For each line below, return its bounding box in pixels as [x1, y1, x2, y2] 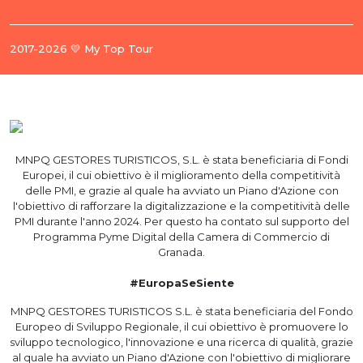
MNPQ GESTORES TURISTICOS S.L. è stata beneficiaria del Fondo [10, 305, 353, 318]
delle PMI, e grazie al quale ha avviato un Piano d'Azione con [24, 184, 339, 198]
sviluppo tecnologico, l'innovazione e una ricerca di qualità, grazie [10, 335, 353, 349]
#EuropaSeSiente [129, 276, 234, 290]
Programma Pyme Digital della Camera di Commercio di [33, 230, 330, 244]
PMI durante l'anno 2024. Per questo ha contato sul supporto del [14, 215, 349, 228]
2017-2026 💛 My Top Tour [10, 42, 153, 56]
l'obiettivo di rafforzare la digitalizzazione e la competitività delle [13, 199, 350, 213]
